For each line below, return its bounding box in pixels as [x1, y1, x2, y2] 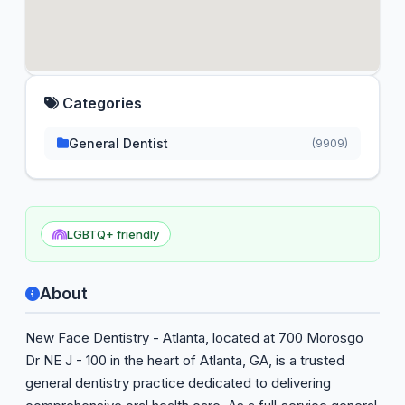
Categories [59, 94, 142, 112]
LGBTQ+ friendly [67, 227, 159, 241]
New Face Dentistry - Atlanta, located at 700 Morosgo [25, 329, 363, 346]
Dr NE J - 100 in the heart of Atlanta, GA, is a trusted [25, 352, 344, 369]
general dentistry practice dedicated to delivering [25, 374, 331, 391]
